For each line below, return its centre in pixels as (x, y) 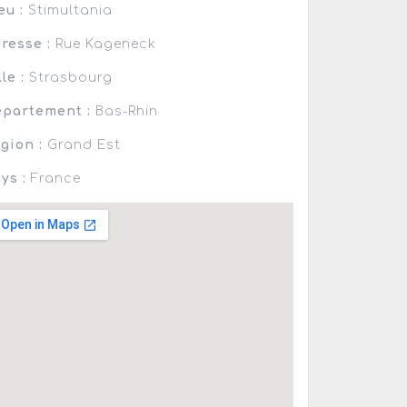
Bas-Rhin (125, 111)
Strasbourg (69, 77)
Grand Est (82, 144)
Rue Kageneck (104, 44)
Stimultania (69, 10)
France (54, 178)
